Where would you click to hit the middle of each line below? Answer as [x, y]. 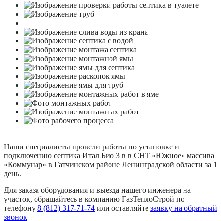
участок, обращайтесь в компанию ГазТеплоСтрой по [94, 199]
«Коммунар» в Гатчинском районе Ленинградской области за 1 [110, 164]
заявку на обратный [184, 208]
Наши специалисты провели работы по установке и [92, 147]
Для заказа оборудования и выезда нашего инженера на [97, 190]
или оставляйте [123, 208]
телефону [21, 208]
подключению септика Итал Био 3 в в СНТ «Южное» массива [109, 155]
